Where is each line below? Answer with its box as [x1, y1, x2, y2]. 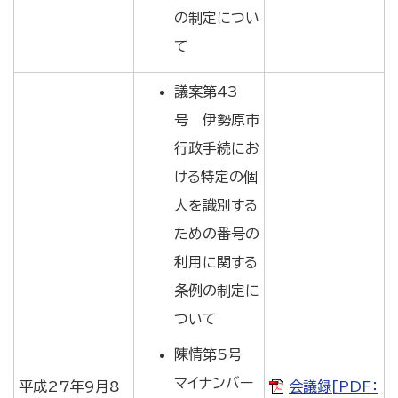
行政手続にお [174, 141, 259, 155]
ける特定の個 [174, 170, 258, 184]
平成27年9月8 [19, 379, 120, 394]
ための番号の [174, 227, 259, 241]
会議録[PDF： [289, 379, 378, 394]
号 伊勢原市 [174, 113, 259, 127]
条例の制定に [174, 283, 259, 298]
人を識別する [174, 198, 258, 212]
